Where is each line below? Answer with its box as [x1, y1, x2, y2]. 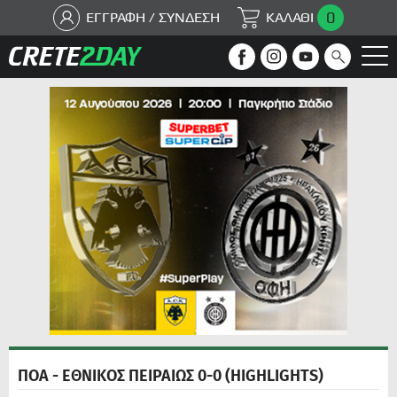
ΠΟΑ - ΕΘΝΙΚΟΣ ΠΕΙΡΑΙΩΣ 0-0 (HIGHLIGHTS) [18, 366, 323, 385]
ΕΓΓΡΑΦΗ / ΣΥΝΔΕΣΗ [86, 9, 220, 26]
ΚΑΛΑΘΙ [266, 9, 314, 26]
